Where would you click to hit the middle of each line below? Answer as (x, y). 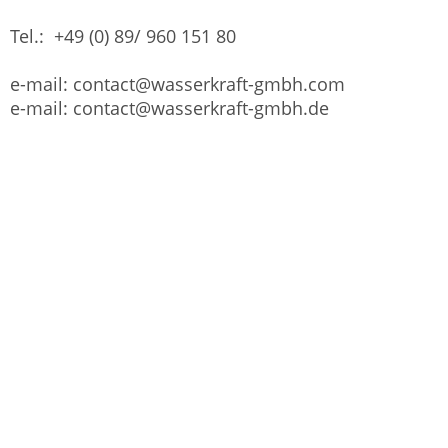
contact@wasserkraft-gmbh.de (201, 108)
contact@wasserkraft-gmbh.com (209, 84)
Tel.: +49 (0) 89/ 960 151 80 (123, 36)
